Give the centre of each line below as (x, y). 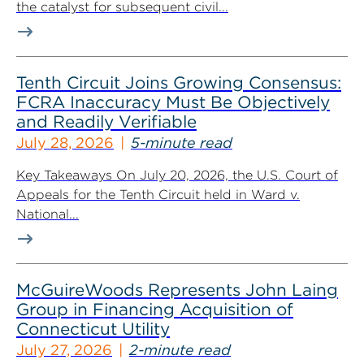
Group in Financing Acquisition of (155, 309)
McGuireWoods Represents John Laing (177, 290)
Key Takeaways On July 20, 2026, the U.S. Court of (177, 175)
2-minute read (180, 350)
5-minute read (182, 143)
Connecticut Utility (93, 329)
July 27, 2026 (64, 350)
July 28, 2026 (65, 143)
